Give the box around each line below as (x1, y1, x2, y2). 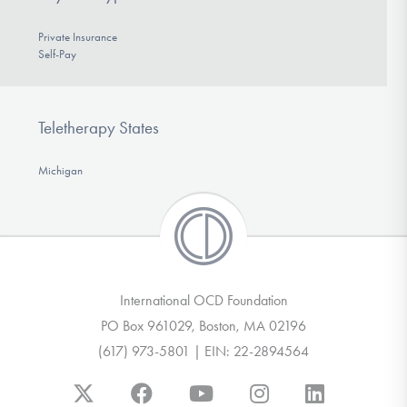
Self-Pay (37, 47, 76, 62)
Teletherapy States (37, 116, 159, 138)
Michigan (37, 163, 83, 177)
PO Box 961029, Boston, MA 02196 (101, 316, 306, 334)
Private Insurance (37, 30, 117, 45)
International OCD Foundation (119, 291, 288, 309)
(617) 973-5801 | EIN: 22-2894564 (98, 342, 309, 360)
